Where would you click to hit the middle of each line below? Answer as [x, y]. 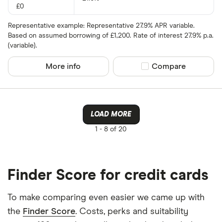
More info [63, 66]
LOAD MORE [111, 114]
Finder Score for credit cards [108, 175]
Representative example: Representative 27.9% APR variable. [101, 26]
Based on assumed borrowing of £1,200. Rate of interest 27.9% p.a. [111, 35]
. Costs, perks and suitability [132, 211]
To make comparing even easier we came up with [106, 197]
